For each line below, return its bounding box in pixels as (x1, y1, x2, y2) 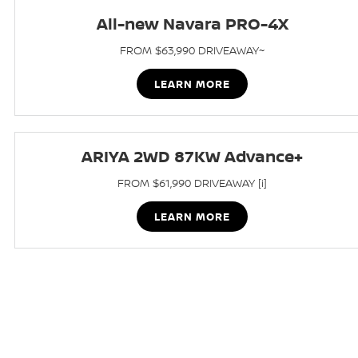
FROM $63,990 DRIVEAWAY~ (120, 42, 265, 58)
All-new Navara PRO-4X (96, 13, 288, 34)
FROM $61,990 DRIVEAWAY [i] (117, 175, 268, 190)
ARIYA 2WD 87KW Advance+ (82, 145, 304, 167)
